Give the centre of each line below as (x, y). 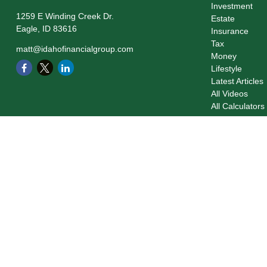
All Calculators (238, 106)
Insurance (230, 31)
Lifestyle (227, 69)
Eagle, (28, 29)
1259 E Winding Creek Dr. (65, 16)
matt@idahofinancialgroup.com (74, 49)
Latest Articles (237, 81)
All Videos (230, 94)
